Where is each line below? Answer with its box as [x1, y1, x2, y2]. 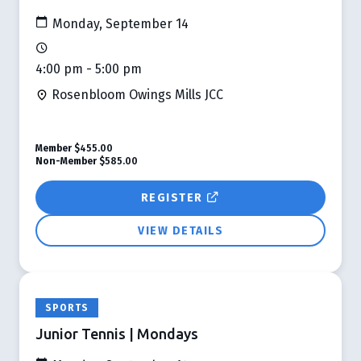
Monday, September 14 [49, 15, 189, 31]
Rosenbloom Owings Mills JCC [48, 86, 223, 102]
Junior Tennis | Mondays [35, 325, 198, 342]
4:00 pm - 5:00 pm [35, 60, 142, 77]
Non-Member [35, 155, 97, 167]
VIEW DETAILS [138, 223, 223, 238]
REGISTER [140, 190, 206, 205]
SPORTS [45, 301, 89, 313]
